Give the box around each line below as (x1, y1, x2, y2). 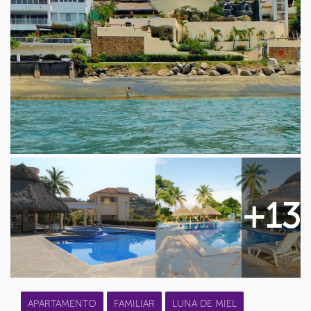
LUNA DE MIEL (172, 298, 237, 310)
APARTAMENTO (28, 298, 96, 310)
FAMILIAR (114, 298, 155, 310)
